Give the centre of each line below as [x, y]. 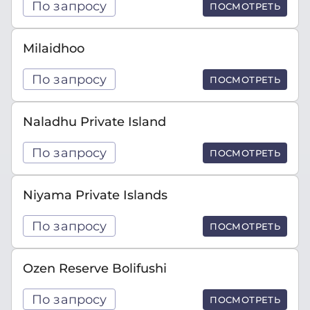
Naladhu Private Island [94, 121]
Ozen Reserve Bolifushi [95, 268]
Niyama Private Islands [95, 195]
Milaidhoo [54, 48]
